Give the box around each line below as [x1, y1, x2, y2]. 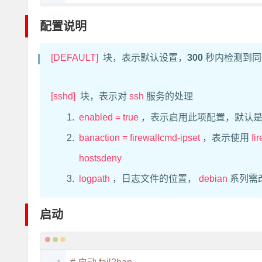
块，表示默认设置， [101, 53, 187, 63]
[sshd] [51, 91, 75, 101]
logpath [79, 174, 110, 184]
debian [199, 174, 227, 184]
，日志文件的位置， [112, 174, 196, 184]
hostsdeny [79, 153, 122, 163]
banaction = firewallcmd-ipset [79, 133, 200, 143]
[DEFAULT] [51, 53, 98, 63]
